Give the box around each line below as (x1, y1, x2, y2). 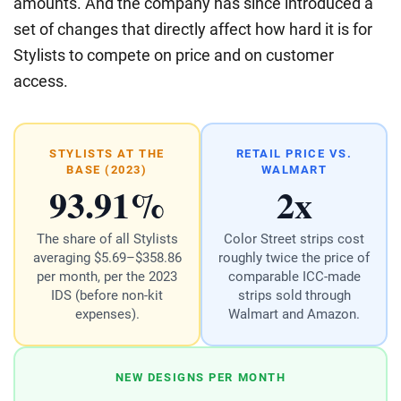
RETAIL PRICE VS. (235, 146, 353, 160)
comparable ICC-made (227, 268, 361, 285)
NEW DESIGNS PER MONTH (115, 370, 286, 384)
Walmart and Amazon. (228, 305, 360, 322)
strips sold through (237, 286, 351, 303)
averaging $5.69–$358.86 (32, 249, 182, 266)
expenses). (74, 305, 140, 322)
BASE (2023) (66, 162, 148, 176)
